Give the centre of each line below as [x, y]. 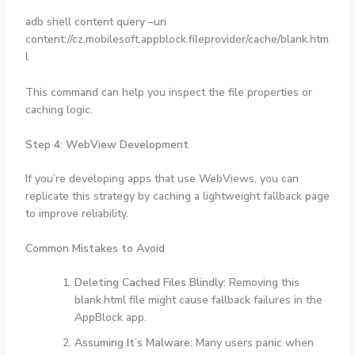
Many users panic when [253, 343]
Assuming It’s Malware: [133, 343]
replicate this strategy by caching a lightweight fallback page [177, 197]
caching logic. [59, 109]
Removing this [262, 283]
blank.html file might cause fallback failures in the [198, 300]
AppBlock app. [110, 318]
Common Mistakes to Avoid [95, 249]
